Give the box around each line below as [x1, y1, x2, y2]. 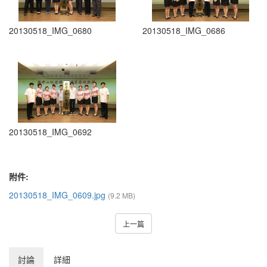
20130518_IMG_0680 [9, 24, 92, 37]
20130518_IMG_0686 [142, 24, 225, 37]
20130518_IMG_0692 [9, 125, 92, 138]
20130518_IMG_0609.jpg [9, 188, 108, 201]
